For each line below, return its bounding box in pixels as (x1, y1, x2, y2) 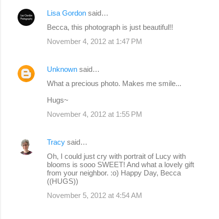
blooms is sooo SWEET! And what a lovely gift (47, 160, 194, 169)
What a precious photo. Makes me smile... (47, 79, 181, 88)
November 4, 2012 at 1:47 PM (47, 37, 142, 45)
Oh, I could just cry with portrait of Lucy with (47, 152, 186, 160)
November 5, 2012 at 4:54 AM (47, 191, 142, 199)
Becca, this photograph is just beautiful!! (47, 22, 173, 31)
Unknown (47, 65, 77, 73)
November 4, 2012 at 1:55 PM (47, 109, 142, 118)
